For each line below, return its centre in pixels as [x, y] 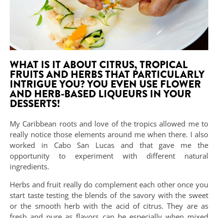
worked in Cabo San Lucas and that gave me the [109, 145]
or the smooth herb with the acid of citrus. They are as [109, 206]
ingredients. [29, 167]
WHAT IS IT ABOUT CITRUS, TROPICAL [99, 65]
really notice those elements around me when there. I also [109, 135]
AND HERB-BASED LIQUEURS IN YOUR [100, 94]
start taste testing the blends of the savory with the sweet [109, 195]
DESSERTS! [35, 104]
